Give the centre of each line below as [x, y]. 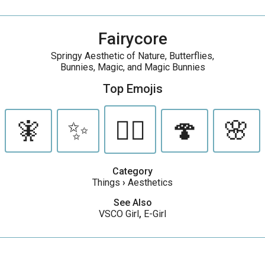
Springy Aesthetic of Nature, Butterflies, [132, 56]
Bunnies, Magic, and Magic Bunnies [132, 67]
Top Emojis [132, 89]
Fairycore [132, 39]
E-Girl [155, 214]
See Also [132, 203]
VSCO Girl [119, 214]
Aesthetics [150, 182]
